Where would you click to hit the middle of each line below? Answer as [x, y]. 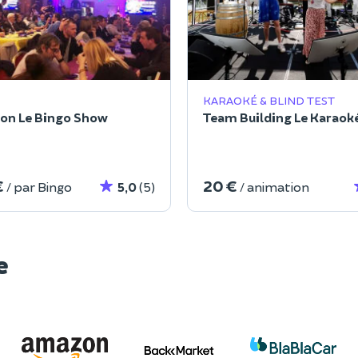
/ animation [274, 187]
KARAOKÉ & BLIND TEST [269, 101]
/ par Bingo [39, 187]
